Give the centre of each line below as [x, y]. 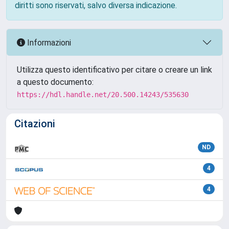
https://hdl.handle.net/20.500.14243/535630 [103, 95]
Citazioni [35, 124]
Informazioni [48, 42]
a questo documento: [55, 82]
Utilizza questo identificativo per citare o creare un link [114, 70]
